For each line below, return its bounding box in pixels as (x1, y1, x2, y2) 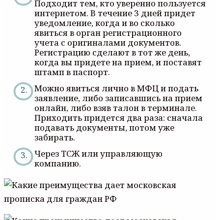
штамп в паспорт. (34, 66, 110, 78)
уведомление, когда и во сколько (34, 17, 175, 28)
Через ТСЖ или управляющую (34, 147, 163, 159)
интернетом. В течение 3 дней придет (34, 7, 195, 19)
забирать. (34, 131, 75, 143)
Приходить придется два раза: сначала (34, 111, 203, 123)
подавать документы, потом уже (34, 121, 174, 133)
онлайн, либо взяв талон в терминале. (34, 102, 197, 113)
